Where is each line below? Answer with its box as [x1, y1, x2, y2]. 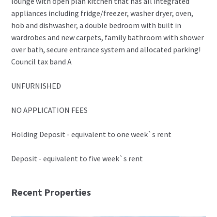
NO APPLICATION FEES [11, 105, 88, 115]
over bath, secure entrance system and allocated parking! [11, 45, 201, 55]
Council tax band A [11, 57, 72, 67]
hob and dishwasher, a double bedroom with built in [11, 20, 181, 31]
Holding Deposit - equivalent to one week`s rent [11, 129, 171, 139]
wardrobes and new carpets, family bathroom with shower [11, 32, 204, 43]
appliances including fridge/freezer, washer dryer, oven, [11, 8, 193, 18]
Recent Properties [11, 186, 91, 199]
